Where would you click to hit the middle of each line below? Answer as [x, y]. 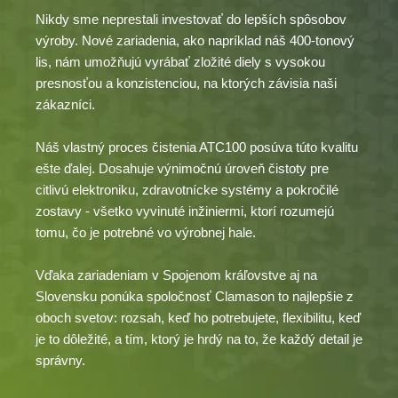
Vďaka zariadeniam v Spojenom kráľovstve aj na [176, 275]
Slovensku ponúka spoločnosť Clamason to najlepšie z [195, 296]
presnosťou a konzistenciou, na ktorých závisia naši [186, 83]
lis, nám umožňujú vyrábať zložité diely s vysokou [180, 61]
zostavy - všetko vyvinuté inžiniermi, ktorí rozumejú [185, 211]
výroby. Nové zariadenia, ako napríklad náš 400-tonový [195, 40]
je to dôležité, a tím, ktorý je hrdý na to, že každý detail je [199, 338]
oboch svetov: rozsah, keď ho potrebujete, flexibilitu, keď [198, 317]
